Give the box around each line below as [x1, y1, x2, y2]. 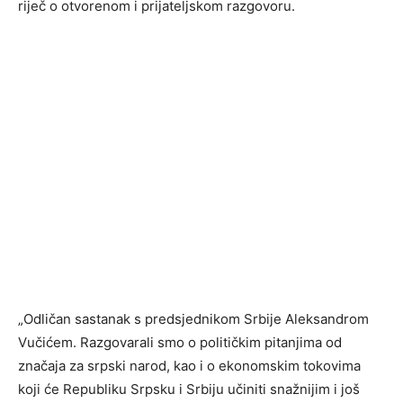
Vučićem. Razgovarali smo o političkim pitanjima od [18, 334, 342, 352]
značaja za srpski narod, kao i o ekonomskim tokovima [18, 357, 361, 375]
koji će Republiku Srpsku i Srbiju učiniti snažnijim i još [18, 381, 360, 399]
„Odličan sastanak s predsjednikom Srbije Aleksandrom [18, 310, 369, 328]
